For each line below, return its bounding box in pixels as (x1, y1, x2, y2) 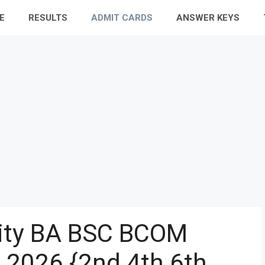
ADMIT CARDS (91, 12, 153, 23)
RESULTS (28, 12, 67, 23)
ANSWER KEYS (176, 12, 240, 23)
